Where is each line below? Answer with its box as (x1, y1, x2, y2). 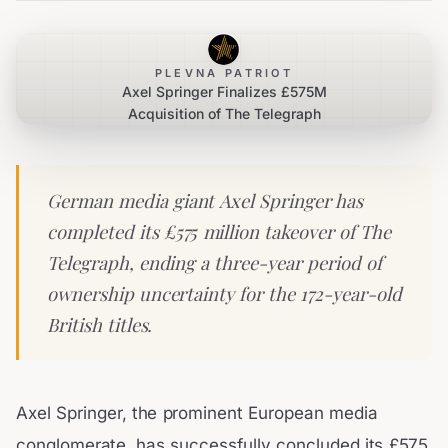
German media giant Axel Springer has (47, 188, 364, 213)
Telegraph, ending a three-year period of (47, 250, 382, 275)
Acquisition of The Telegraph (127, 105, 321, 122)
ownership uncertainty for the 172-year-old (47, 281, 402, 306)
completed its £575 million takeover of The (47, 219, 391, 244)
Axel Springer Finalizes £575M (121, 83, 327, 100)
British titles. (47, 312, 153, 337)
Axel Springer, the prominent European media (16, 402, 378, 423)
